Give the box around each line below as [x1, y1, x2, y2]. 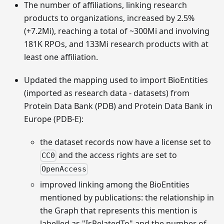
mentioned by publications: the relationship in [40, 191, 214, 203]
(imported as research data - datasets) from [24, 87, 189, 99]
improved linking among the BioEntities [40, 178, 189, 190]
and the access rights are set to [56, 149, 177, 161]
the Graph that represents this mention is [40, 204, 197, 216]
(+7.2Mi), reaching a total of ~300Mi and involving [24, 25, 209, 37]
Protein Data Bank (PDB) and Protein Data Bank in [24, 100, 212, 112]
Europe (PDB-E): [24, 113, 83, 125]
